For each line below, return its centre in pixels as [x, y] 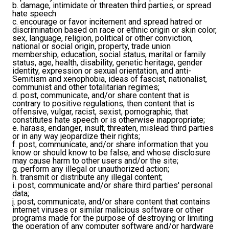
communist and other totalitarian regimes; [86, 87]
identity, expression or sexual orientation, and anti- [102, 71]
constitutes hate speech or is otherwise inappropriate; [109, 120]
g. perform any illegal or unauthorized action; [91, 169]
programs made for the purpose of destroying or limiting [113, 218]
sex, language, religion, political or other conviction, [102, 38]
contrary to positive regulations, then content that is [104, 104]
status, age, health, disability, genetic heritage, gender [107, 63]
